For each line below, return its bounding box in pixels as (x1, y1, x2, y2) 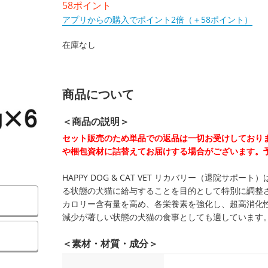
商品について (62, 86, 134, 102)
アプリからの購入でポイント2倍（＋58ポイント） (62, 14, 252, 25)
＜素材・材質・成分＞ (62, 237, 158, 250)
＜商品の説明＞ (62, 115, 129, 128)
